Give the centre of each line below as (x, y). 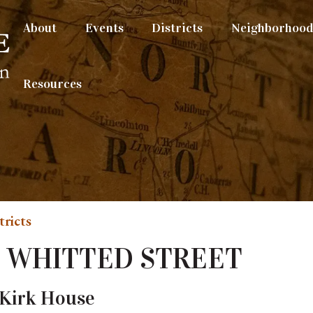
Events (104, 28)
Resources (52, 83)
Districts (177, 28)
